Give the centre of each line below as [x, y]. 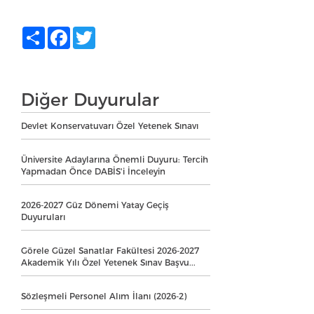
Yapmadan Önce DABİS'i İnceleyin [93, 171]
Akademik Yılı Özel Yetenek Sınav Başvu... [108, 262]
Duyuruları [43, 217]
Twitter [110, 32]
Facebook [91, 32]
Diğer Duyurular [90, 99]
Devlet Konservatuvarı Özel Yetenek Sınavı [110, 125]
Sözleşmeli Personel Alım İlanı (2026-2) [104, 296]
